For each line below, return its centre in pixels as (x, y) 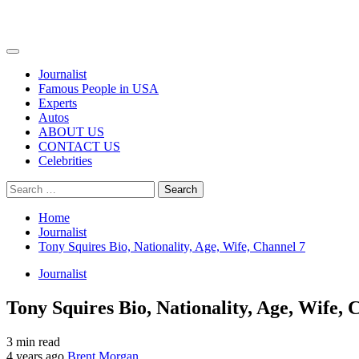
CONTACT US (79, 146)
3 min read (33, 341)
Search (23, 187)
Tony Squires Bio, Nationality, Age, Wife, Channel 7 (172, 246)
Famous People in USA (99, 89)
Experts (58, 103)
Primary (30, 56)
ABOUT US (71, 132)
